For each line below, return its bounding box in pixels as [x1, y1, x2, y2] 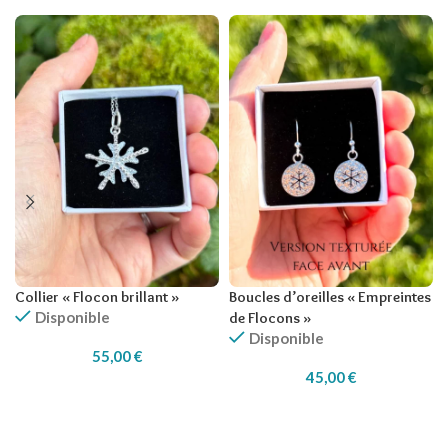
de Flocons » [229, 309, 312, 328]
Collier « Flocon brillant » [15, 288, 180, 307]
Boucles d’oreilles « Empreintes [229, 288, 431, 307]
